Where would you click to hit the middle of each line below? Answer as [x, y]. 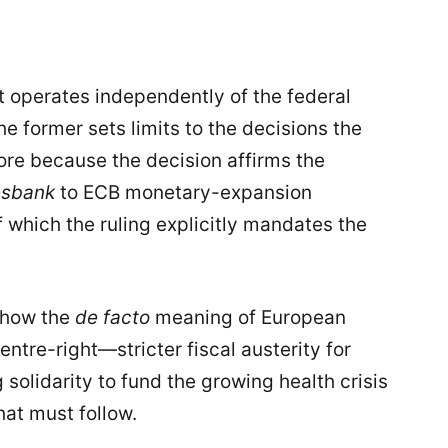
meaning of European [248, 317]
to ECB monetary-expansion [183, 192]
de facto [112, 317]
